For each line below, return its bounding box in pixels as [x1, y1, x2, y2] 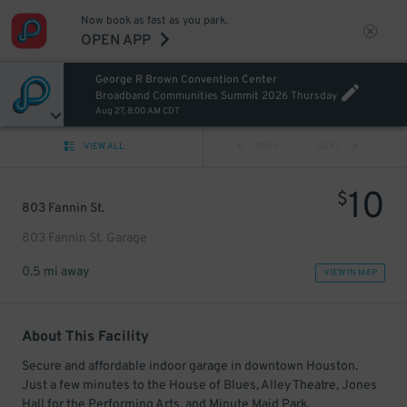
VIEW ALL [84, 141, 124, 153]
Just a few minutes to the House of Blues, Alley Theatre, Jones [22, 378, 377, 393]
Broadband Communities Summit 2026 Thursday [94, 89, 337, 104]
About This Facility [22, 328, 149, 346]
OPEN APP [80, 32, 151, 50]
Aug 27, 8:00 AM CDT [94, 105, 180, 117]
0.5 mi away [22, 264, 89, 280]
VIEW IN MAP [323, 267, 377, 279]
